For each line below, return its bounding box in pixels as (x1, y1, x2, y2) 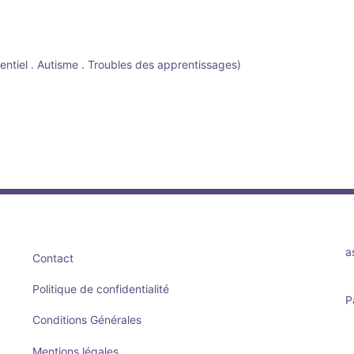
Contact (32, 250, 73, 265)
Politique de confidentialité (32, 281, 169, 296)
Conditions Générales (32, 313, 141, 327)
